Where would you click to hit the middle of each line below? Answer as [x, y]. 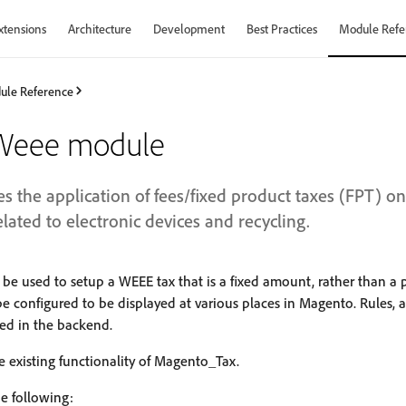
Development [189, 29]
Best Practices [282, 29]
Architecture [100, 29]
